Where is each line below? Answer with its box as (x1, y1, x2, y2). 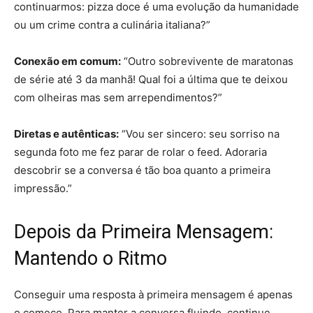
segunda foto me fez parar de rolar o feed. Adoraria (14, 145, 267, 159)
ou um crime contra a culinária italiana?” (14, 18, 210, 32)
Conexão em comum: (14, 54, 121, 68)
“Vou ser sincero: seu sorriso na (119, 127, 279, 141)
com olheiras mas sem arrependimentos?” (14, 91, 222, 105)
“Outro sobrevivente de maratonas (121, 54, 293, 68)
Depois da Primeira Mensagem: (14, 221, 273, 244)
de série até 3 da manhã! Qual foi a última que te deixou (14, 73, 288, 87)
